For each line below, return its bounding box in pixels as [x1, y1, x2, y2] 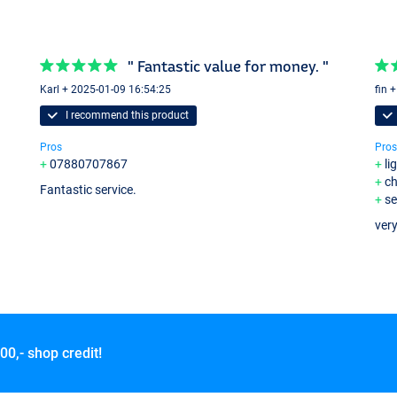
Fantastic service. [40, 183, 137, 198]
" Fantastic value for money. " [128, 58, 330, 75]
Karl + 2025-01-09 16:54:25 [40, 82, 172, 96]
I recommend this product [62, 108, 189, 121]
